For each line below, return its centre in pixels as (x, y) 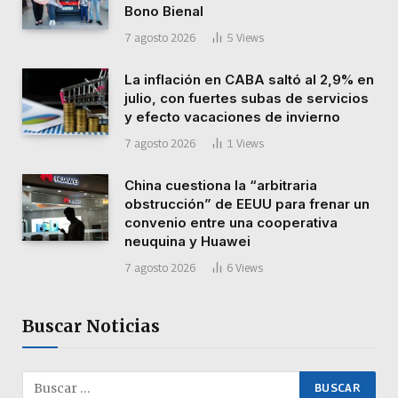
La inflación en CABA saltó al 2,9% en (249, 79)
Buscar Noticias (91, 326)
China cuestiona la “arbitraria (221, 185)
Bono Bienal (164, 11)
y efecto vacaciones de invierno (232, 116)
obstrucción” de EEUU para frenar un (247, 203)
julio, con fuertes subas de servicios (247, 98)
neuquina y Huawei (187, 241)
